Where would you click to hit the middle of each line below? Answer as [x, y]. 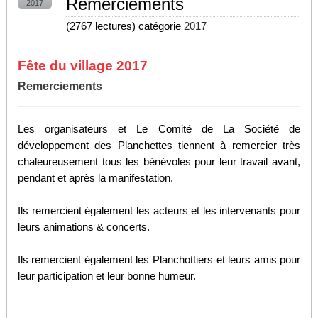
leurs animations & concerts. [83, 227]
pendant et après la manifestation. [95, 178]
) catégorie [158, 26]
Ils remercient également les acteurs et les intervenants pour [159, 211]
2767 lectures [100, 26]
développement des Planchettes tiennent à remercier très [159, 146]
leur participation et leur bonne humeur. [106, 276]
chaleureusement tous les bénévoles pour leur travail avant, [159, 162]
